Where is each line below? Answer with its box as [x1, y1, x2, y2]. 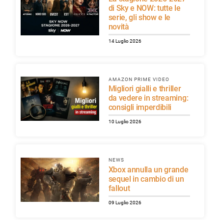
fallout [108, 184, 130, 193]
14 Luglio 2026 [108, 38, 141, 44]
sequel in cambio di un [108, 174, 184, 184]
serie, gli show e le [108, 12, 171, 22]
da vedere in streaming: [108, 93, 189, 103]
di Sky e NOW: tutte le [108, 3, 181, 13]
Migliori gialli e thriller [108, 84, 115, 94]
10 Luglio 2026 [108, 119, 141, 125]
